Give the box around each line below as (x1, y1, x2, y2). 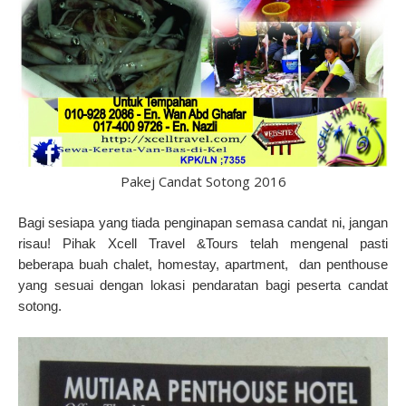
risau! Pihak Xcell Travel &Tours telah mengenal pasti (18, 236, 388, 252)
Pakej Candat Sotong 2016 (120, 172, 286, 191)
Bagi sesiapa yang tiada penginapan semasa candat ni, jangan (18, 215, 388, 231)
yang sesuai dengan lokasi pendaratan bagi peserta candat (18, 277, 388, 294)
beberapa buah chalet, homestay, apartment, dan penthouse (18, 256, 388, 273)
